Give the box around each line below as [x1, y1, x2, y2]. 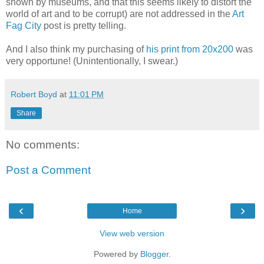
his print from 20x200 [146, 44, 233, 54]
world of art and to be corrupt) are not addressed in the [6, 8, 232, 19]
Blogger [140, 249, 169, 259]
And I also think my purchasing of [6, 44, 146, 54]
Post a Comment [6, 164, 91, 177]
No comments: [6, 138, 80, 151]
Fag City [6, 20, 41, 31]
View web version [100, 228, 164, 238]
